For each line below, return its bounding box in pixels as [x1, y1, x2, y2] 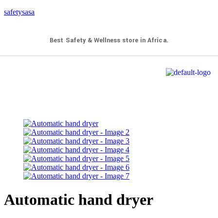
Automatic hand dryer [4, 191, 153, 209]
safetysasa [4, 8, 35, 16]
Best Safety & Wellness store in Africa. [50, 36, 168, 45]
